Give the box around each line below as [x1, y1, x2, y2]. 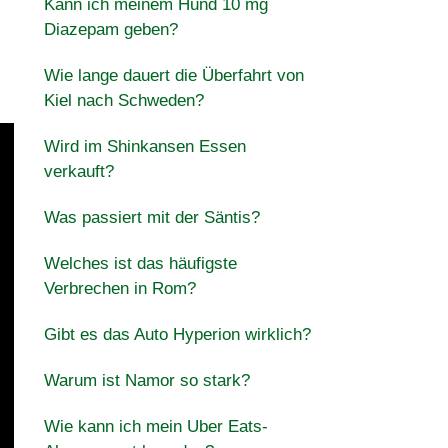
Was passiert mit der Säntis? [43, 208, 260, 227]
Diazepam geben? [43, 20, 178, 39]
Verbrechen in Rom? [43, 279, 196, 298]
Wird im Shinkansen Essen [43, 137, 246, 156]
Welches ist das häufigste [43, 254, 237, 273]
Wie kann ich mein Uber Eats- [43, 417, 268, 436]
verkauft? [43, 162, 114, 181]
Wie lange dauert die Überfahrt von [43, 66, 304, 85]
